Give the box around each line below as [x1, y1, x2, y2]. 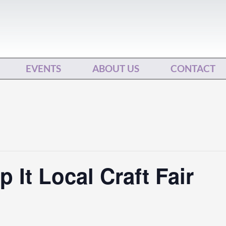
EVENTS [25, 62, 61, 74]
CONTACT [170, 62, 215, 74]
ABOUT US [92, 62, 139, 74]
